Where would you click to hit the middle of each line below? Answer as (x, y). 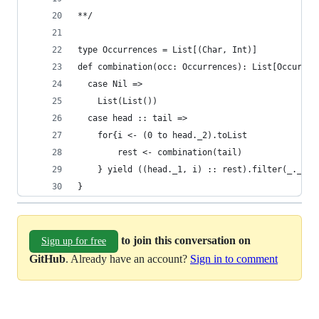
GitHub (47, 259)
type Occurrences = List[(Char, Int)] (167, 50)
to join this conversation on (186, 240)
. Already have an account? (128, 259)
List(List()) (117, 101)
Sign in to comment (234, 259)
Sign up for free (74, 241)
